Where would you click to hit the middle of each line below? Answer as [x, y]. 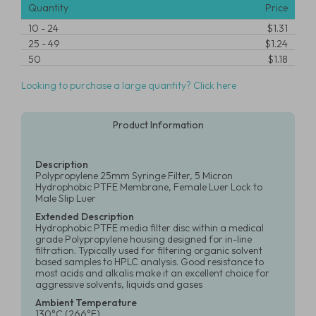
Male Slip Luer [66, 198]
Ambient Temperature [86, 303]
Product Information [158, 125]
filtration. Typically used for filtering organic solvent [149, 250]
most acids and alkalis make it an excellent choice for [152, 273]
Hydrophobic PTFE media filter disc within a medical [150, 228]
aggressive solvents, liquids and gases [119, 284]
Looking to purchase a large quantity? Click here [129, 85]
